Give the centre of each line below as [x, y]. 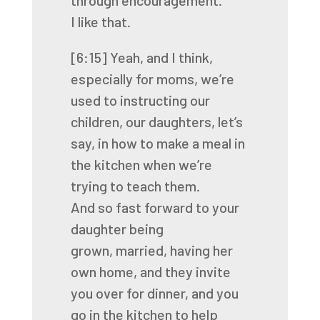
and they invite [185, 271]
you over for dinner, [129, 293]
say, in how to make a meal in [157, 143]
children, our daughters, [142, 121]
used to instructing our [140, 100]
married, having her [174, 250]
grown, [91, 250]
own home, [104, 271]
